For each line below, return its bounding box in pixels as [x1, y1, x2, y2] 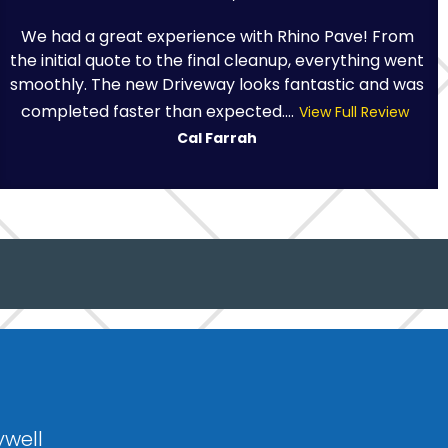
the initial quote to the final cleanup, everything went [10, 48, 425, 72]
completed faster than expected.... [20, 99, 294, 123]
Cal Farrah [177, 127, 258, 148]
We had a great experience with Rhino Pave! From [20, 24, 414, 48]
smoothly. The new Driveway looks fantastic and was [10, 72, 425, 96]
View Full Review [298, 101, 409, 122]
